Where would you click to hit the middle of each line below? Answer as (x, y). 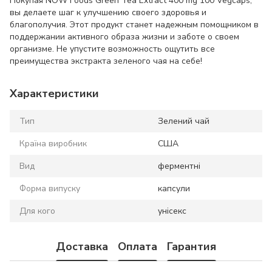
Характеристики (54, 94)
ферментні (179, 166)
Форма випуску (50, 189)
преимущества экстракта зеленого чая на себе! (106, 61)
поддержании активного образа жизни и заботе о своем (124, 37)
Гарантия (192, 246)
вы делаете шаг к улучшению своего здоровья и (108, 13)
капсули (174, 189)
